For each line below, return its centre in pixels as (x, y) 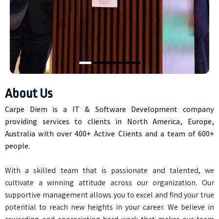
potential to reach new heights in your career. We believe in (109, 207)
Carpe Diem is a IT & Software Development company (109, 109)
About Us (29, 93)
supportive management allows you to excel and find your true (109, 195)
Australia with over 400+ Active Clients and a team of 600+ (109, 134)
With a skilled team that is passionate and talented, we (109, 170)
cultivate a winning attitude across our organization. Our (109, 183)
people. (17, 146)
